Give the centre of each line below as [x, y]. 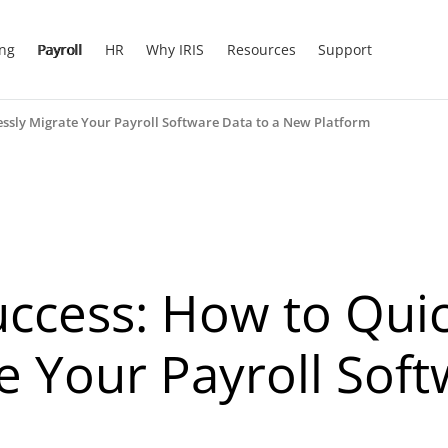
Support [344, 49]
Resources [261, 49]
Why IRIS [175, 49]
